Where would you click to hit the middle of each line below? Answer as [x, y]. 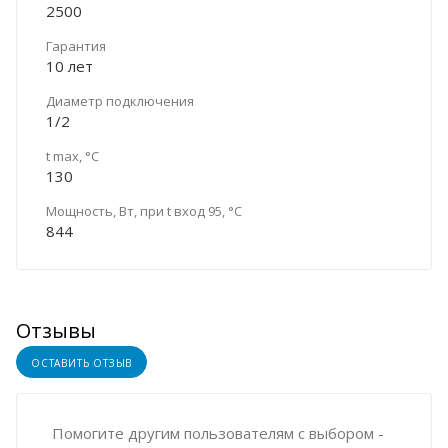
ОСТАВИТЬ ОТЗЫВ [82, 362]
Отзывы [56, 330]
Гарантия [76, 45]
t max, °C [72, 155]
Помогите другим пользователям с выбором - [218, 432]
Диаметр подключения [120, 100]
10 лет [69, 65]
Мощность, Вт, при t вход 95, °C [144, 210]
